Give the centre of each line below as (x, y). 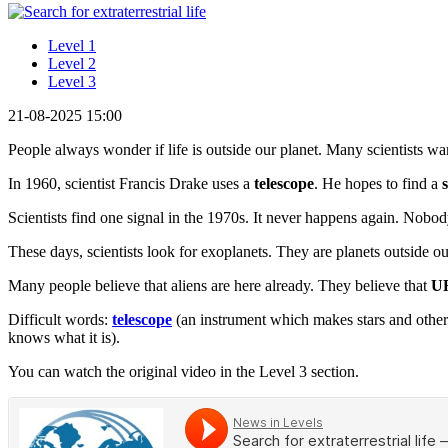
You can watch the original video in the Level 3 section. (183, 371)
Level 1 (72, 45)
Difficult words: (60, 319)
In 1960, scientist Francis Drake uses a (131, 183)
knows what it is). (64, 337)
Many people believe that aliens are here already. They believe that (219, 285)
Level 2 (72, 63)
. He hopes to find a (378, 183)
